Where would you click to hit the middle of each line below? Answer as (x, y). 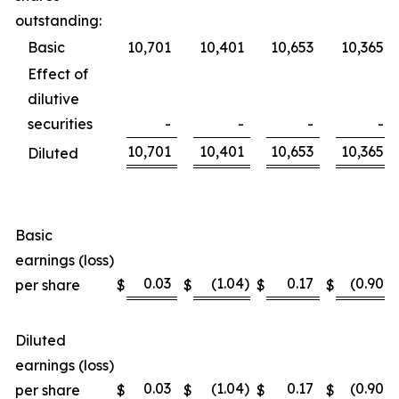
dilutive (53, 99)
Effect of (58, 74)
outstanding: (58, 20)
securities (60, 124)
